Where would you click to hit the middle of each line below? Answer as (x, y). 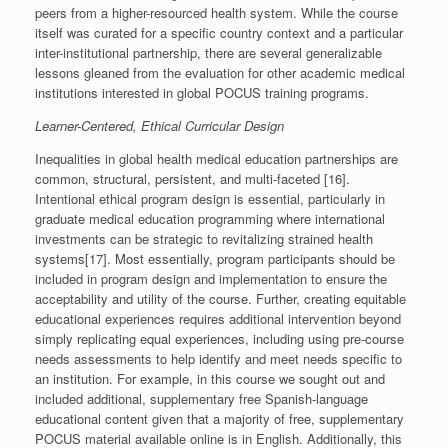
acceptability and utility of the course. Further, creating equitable (220, 299)
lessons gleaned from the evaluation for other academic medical (220, 73)
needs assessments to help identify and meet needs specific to (218, 359)
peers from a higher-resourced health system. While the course (216, 13)
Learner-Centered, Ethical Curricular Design (159, 126)
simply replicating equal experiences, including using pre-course (219, 339)
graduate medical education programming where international (210, 219)
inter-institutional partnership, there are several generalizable (208, 53)
